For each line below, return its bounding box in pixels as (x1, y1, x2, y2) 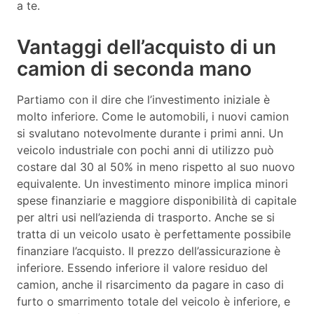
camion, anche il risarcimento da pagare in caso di (17, 278, 284, 292)
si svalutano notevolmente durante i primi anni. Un (17, 126, 283, 141)
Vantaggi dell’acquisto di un (17, 35, 276, 60)
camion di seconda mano (17, 57, 252, 81)
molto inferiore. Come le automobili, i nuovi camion (17, 109, 289, 124)
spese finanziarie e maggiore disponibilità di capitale (17, 193, 296, 208)
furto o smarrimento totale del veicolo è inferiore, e (17, 294, 290, 309)
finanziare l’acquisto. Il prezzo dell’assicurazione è (17, 244, 280, 259)
